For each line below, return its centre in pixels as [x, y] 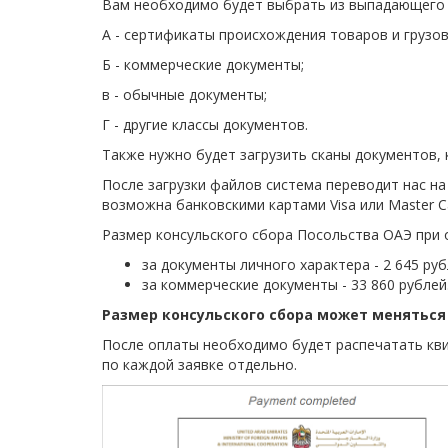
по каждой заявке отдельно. [199, 364]
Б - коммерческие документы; [203, 64]
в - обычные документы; [184, 94]
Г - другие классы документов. [205, 124]
